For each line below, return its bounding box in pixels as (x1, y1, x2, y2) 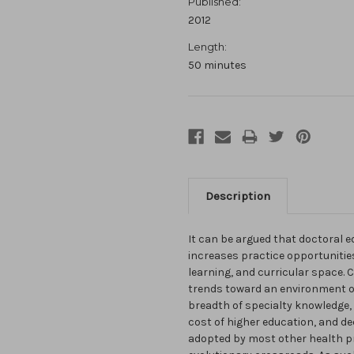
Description (205, 189, 270, 204)
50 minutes (188, 58, 247, 73)
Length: (188, 40, 227, 54)
